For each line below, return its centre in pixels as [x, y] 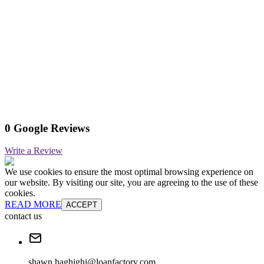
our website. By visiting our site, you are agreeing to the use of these [131, 183]
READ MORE [33, 204]
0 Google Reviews [47, 128]
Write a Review [34, 151]
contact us [23, 216]
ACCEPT [82, 205]
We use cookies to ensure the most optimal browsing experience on [129, 172]
